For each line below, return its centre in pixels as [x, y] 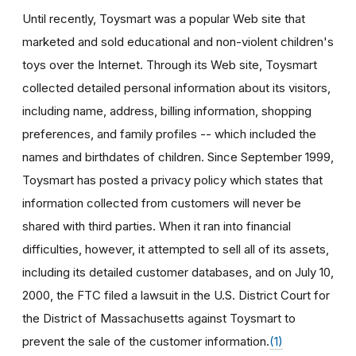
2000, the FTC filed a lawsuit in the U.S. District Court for [176, 295]
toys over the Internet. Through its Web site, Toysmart [170, 64]
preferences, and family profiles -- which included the [169, 133]
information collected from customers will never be [162, 203]
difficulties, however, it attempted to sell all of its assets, [176, 249]
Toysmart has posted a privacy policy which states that [172, 180]
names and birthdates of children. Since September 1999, [178, 157]
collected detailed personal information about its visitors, [176, 87]
